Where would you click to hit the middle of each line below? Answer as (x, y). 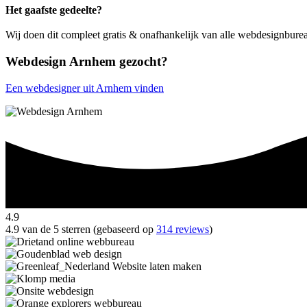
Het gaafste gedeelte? (54, 10)
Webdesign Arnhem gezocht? (87, 61)
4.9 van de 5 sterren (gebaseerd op (81, 230)
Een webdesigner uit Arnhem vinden (85, 88)
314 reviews (183, 230)
